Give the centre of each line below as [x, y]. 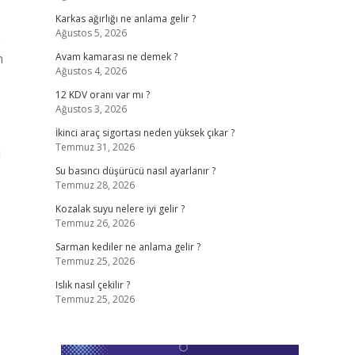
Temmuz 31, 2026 [95, 147]
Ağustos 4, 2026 [91, 71]
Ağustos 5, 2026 [91, 33]
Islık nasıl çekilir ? [92, 285]
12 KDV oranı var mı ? [102, 95]
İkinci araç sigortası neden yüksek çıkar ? [145, 133]
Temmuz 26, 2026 [95, 223]
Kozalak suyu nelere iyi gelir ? [120, 209]
